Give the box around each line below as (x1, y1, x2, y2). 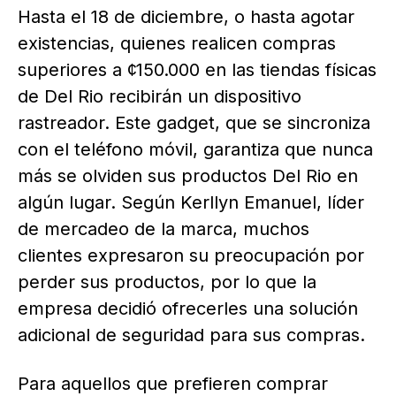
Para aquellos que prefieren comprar (18, 372, 328, 394)
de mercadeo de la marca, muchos (18, 217, 309, 240)
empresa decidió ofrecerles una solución (18, 297, 358, 319)
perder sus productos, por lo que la (18, 270, 316, 293)
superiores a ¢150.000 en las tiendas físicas (18, 58, 377, 80)
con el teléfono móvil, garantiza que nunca (18, 138, 373, 160)
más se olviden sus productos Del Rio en (18, 164, 358, 187)
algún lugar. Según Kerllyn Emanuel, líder (18, 191, 364, 213)
